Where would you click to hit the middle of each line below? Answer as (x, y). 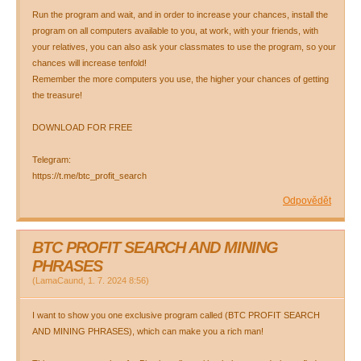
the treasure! (57, 95)
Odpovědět (307, 201)
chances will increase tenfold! (89, 63)
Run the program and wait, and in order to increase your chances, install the (180, 15)
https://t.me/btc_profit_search (89, 176)
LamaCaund (59, 280)
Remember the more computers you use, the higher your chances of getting (180, 79)
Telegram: (52, 160)
